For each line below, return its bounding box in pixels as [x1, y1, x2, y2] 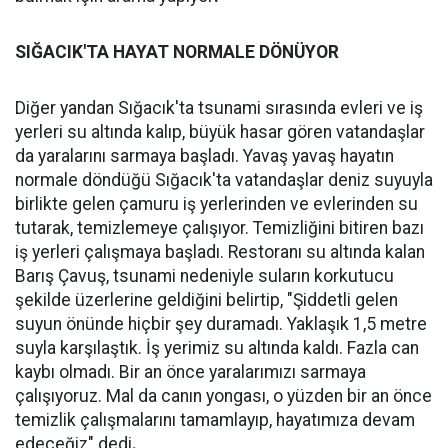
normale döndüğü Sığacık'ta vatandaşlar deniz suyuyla [15, 170, 433, 190]
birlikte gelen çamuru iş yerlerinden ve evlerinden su [15, 194, 418, 214]
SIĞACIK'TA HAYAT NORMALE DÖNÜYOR [15, 42, 339, 62]
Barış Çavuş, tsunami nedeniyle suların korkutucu [15, 266, 394, 286]
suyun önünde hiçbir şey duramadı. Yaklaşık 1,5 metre [15, 314, 427, 334]
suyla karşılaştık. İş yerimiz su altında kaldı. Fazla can [15, 338, 419, 358]
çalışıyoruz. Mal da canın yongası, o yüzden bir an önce [15, 386, 432, 406]
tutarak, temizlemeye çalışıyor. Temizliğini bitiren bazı [15, 218, 424, 238]
